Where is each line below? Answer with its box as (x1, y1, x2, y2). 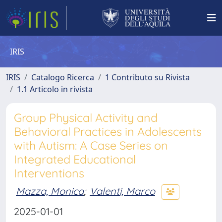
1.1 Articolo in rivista (17, 84, 93, 95)
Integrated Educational (14, 152, 136, 166)
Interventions (14, 166, 84, 180)
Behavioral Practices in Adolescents (14, 124, 202, 139)
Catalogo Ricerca (31, 72, 94, 83)
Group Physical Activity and (14, 111, 158, 125)
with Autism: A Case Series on (14, 138, 168, 153)
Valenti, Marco (90, 184, 155, 197)
